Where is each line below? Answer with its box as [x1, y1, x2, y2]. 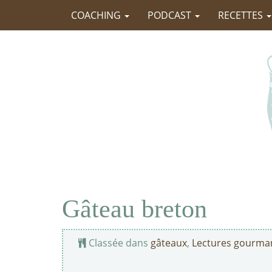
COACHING [71, 8, 123, 22]
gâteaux [151, 236, 187, 250]
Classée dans [86, 236, 151, 250]
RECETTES [218, 8, 265, 22]
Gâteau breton [62, 195, 207, 223]
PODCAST [148, 8, 194, 22]
